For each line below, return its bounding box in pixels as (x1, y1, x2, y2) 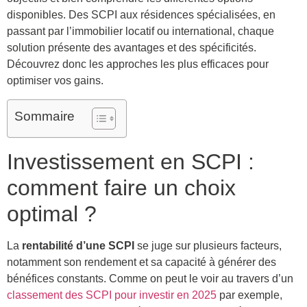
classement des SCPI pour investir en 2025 (7, 288, 217, 301)
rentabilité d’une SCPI (22, 239, 134, 251)
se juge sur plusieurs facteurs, (134, 239, 282, 251)
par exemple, (217, 288, 282, 301)
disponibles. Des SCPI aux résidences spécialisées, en (7, 9, 275, 21)
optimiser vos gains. (7, 75, 103, 87)
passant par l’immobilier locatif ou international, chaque (7, 25, 274, 38)
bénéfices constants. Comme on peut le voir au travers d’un (7, 272, 293, 284)
